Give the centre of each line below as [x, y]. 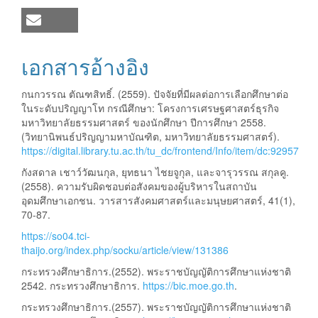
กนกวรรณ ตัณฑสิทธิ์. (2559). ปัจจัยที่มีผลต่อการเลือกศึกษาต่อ [155, 94]
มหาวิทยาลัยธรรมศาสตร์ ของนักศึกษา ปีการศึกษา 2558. [144, 122]
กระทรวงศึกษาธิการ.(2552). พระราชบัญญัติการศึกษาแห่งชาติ [156, 272]
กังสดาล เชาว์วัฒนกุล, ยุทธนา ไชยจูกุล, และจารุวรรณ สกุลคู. [155, 172]
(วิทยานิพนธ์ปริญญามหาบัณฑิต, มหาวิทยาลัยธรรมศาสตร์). [150, 137]
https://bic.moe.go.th [188, 286]
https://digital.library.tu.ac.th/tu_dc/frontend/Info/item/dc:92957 [160, 151]
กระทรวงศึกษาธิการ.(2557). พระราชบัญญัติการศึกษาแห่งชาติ [156, 307]
